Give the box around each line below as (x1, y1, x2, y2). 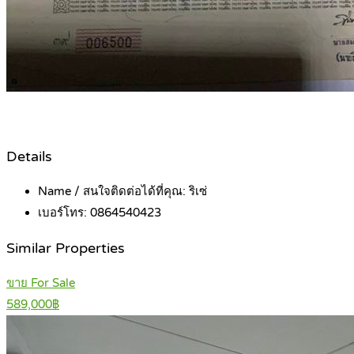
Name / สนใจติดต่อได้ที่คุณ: (38, 184, 189, 199)
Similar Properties (6, 239, 125, 257)
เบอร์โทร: (38, 205, 90, 220)
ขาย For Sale (6, 276, 75, 291)
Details (6, 148, 52, 165)
